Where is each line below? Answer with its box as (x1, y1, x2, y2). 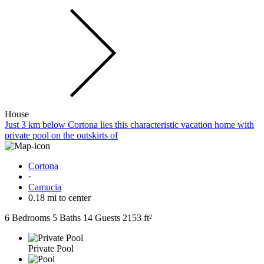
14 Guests (83, 212, 120, 223)
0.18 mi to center (28, 192, 91, 203)
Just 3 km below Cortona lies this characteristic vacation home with (5, 119, 254, 130)
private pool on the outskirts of (5, 130, 118, 140)
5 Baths (52, 212, 81, 223)
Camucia (28, 181, 61, 192)
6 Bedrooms (5, 212, 50, 223)
